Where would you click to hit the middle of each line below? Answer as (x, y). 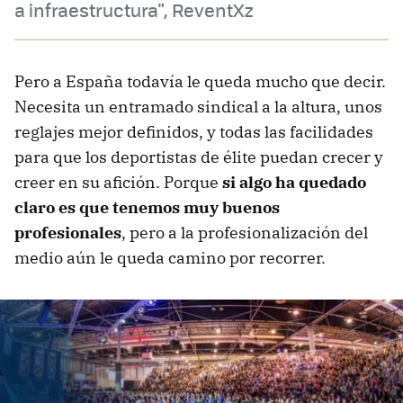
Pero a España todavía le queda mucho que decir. (200, 81)
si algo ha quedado (294, 182)
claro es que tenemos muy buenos (147, 207)
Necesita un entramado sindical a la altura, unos (198, 106)
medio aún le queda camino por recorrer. (170, 257)
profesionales (68, 232)
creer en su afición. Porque (118, 182)
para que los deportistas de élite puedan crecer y (199, 157)
